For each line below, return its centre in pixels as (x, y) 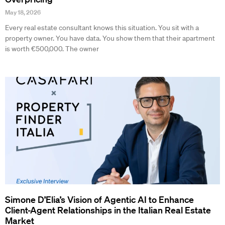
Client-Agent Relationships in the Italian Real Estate (108, 210)
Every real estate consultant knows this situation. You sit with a (102, 28)
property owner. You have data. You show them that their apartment (110, 38)
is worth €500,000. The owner (52, 49)
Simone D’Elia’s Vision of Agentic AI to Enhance (99, 200)
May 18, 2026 (23, 13)
